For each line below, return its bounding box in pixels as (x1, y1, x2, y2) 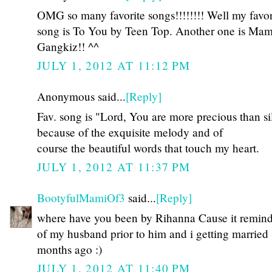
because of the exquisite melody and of (37, 124, 223, 140)
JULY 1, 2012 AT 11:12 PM (37, 58, 191, 73)
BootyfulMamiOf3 (37, 190, 125, 206)
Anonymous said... (37, 89, 126, 104)
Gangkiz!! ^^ (37, 38, 99, 54)
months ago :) (37, 241, 102, 257)
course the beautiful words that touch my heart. (37, 140, 259, 155)
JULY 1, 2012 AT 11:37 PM (37, 159, 191, 175)
